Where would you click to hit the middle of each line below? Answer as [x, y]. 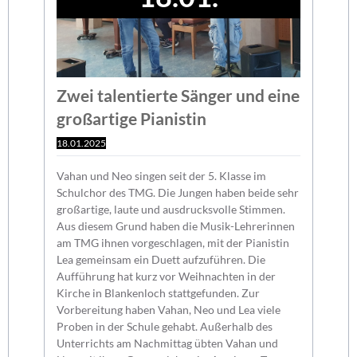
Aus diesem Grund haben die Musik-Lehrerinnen [176, 226]
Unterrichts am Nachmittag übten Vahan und [168, 343]
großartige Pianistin [132, 118]
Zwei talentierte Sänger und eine [178, 95]
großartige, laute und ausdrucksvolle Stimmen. [171, 209]
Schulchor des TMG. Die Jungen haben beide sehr [178, 192]
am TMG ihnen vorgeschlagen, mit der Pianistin [173, 242]
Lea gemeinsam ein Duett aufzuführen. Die [161, 259]
